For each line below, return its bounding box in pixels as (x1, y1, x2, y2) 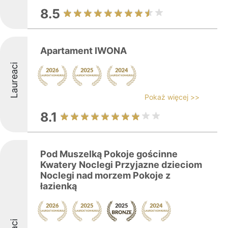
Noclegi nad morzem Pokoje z (40, 170, 170, 181)
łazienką (40, 181, 77, 191)
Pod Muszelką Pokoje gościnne (40, 149, 178, 159)
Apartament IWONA (40, 45, 127, 56)
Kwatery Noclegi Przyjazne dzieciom (40, 159, 202, 170)
